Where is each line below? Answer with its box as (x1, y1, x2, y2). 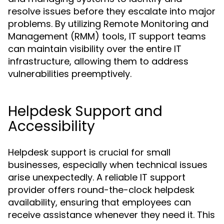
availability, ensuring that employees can (8, 196, 191, 208)
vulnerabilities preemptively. (8, 67, 131, 80)
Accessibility (8, 116, 95, 136)
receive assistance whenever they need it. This (8, 208, 215, 221)
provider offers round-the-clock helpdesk (8, 183, 194, 196)
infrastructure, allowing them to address (8, 55, 188, 67)
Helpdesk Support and (8, 101, 162, 121)
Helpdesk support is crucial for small (8, 146, 170, 158)
